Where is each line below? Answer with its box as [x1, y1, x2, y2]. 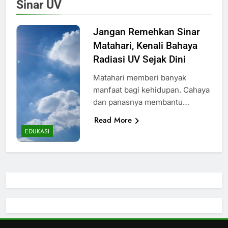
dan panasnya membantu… [93, 97, 189, 107]
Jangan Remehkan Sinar [93, 25, 200, 38]
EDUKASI [25, 127, 49, 136]
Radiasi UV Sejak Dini [93, 53, 186, 65]
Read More [94, 114, 132, 126]
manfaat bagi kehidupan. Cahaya [93, 84, 210, 95]
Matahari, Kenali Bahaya [93, 39, 197, 51]
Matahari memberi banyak [93, 72, 186, 82]
